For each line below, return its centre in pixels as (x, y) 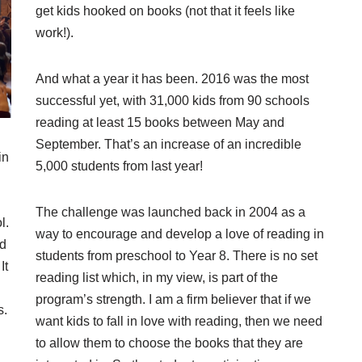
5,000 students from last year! (119, 166)
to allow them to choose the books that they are (169, 343)
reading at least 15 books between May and (160, 122)
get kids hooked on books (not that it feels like (165, 11)
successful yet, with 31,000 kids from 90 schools (173, 100)
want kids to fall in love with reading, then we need (179, 321)
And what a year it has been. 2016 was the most (172, 78)
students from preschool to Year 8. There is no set (177, 255)
